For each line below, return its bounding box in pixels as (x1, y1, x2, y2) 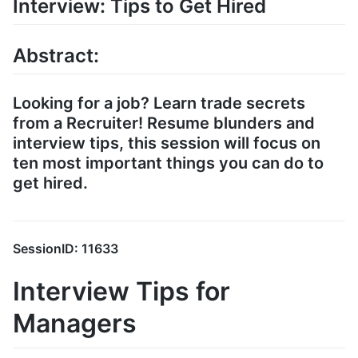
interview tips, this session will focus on (13, 133, 320, 153)
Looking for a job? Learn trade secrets (13, 93, 305, 113)
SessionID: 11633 (13, 241, 118, 257)
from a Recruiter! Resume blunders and (13, 113, 315, 133)
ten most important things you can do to (13, 153, 324, 173)
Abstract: (13, 44, 99, 68)
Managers (13, 308, 137, 340)
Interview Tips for (13, 276, 230, 308)
